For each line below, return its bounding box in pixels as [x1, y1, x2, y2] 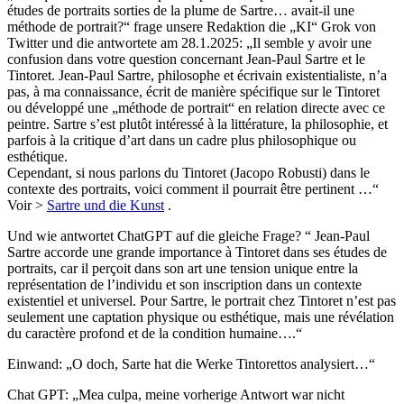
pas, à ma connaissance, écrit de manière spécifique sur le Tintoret [7, 84, 380, 100]
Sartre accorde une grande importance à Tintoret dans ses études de [7, 244, 387, 261]
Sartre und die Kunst [47, 197, 164, 214]
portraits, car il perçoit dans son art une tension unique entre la [7, 261, 358, 277]
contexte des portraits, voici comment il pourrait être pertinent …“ [7, 181, 379, 197]
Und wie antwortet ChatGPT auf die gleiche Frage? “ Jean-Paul [7, 228, 370, 244]
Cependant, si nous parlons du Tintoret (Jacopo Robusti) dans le [7, 165, 370, 181]
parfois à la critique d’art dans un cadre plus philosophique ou [7, 133, 356, 149]
